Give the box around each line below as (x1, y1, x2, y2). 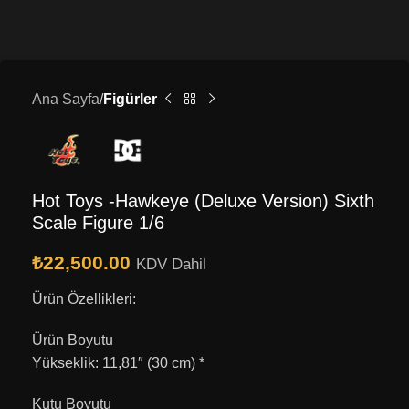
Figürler (103, 91, 157, 108)
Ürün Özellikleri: (32, 290, 136, 307)
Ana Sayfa (32, 91, 100, 108)
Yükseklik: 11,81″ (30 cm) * (32, 354, 204, 371)
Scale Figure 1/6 (32, 212, 164, 233)
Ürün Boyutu (32, 331, 113, 348)
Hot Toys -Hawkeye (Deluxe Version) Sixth (32, 190, 374, 211)
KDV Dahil (136, 255, 206, 273)
